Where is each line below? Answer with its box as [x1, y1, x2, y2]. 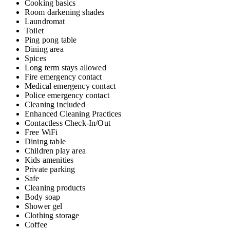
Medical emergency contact [25, 82, 116, 91]
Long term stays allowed [25, 63, 106, 72]
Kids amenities [25, 156, 74, 165]
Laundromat [25, 17, 65, 26]
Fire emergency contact [25, 72, 102, 82]
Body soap [25, 193, 61, 202]
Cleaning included [25, 100, 85, 109]
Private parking [25, 165, 75, 174]
